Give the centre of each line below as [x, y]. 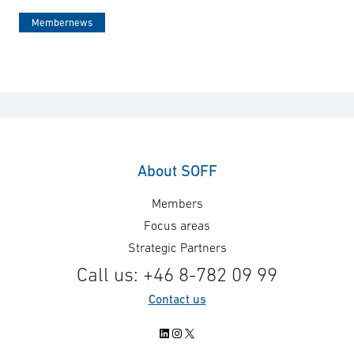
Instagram [198, 332]
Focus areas [177, 226]
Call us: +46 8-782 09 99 [177, 275]
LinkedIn [181, 332]
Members [177, 203]
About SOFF [177, 171]
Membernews [62, 23]
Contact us [177, 299]
